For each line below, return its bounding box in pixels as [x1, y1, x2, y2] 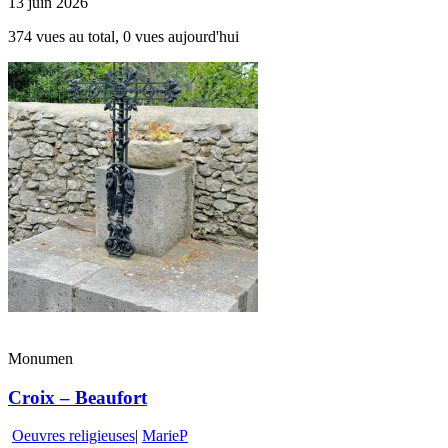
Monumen [8, 349, 73, 367]
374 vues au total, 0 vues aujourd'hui [8, 27, 239, 45]
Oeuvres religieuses [12, 427, 135, 445]
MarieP [142, 427, 188, 445]
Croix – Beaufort [8, 386, 147, 408]
